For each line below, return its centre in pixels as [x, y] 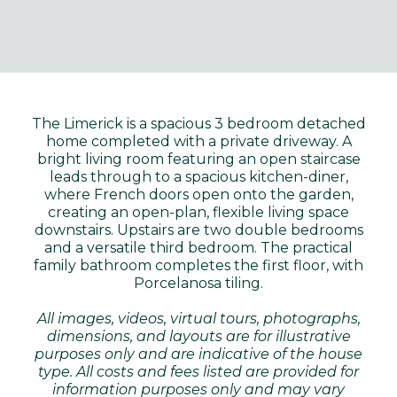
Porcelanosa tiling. [198, 284]
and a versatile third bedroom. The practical [198, 248]
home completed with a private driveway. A [198, 142]
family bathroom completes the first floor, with [198, 266]
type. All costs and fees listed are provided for [198, 372]
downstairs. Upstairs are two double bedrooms [198, 230]
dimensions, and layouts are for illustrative [198, 337]
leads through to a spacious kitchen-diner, [198, 177]
